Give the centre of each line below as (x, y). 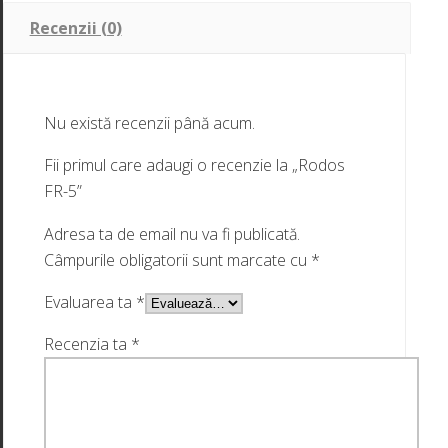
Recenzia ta (87, 344)
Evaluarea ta (90, 302)
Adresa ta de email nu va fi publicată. (172, 234)
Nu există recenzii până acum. (149, 123)
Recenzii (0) (75, 28)
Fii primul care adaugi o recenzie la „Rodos (194, 165)
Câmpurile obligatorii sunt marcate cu (177, 260)
